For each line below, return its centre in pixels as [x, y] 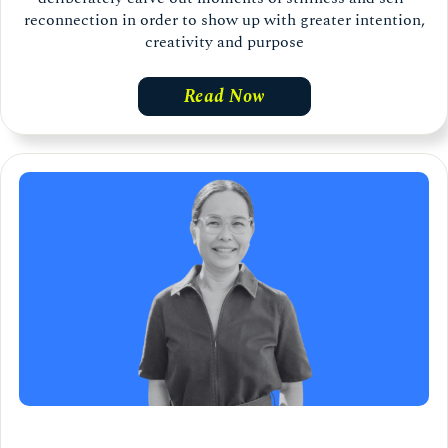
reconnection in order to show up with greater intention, [224, 19]
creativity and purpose [224, 41]
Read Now [224, 96]
